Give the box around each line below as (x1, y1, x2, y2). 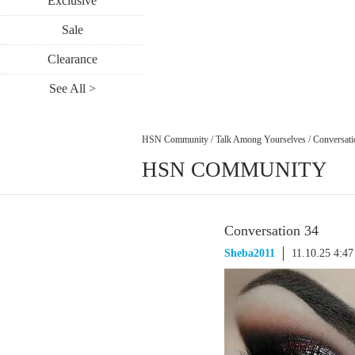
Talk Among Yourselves (216, 133, 306, 145)
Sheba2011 (224, 247, 275, 259)
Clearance (47, 52, 97, 66)
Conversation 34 (224, 223, 319, 239)
